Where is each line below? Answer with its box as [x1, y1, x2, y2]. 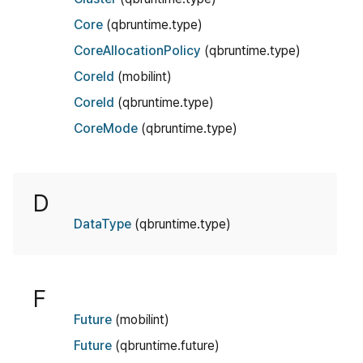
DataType [74, 216, 131, 233]
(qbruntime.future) [112, 338, 220, 354]
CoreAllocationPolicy [74, 43, 201, 59]
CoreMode [74, 121, 138, 137]
